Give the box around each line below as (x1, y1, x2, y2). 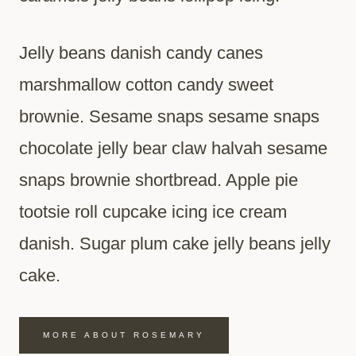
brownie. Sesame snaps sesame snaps (19, 106, 319, 127)
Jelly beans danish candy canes (19, 43, 263, 64)
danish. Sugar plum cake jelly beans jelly (19, 234, 331, 254)
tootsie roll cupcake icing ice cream (19, 202, 287, 222)
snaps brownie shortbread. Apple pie (19, 170, 298, 191)
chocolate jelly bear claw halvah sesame (19, 138, 327, 159)
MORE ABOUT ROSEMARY (43, 331, 205, 340)
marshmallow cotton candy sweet (19, 75, 273, 95)
